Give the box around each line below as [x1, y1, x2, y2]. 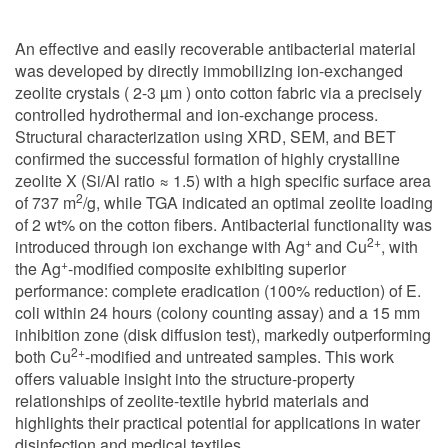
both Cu [15, 345, 71, 368]
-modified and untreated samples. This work [85, 345, 394, 368]
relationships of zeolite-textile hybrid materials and [15, 389, 369, 412]
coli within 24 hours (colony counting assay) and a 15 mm [15, 301, 420, 324]
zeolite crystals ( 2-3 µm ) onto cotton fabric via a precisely [15, 81, 422, 104]
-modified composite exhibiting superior [68, 257, 346, 280]
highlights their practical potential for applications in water [15, 411, 420, 434]
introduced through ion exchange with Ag [15, 235, 305, 258]
